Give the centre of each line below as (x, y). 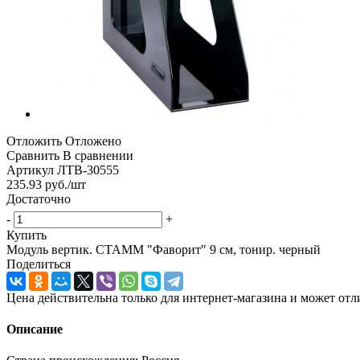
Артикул (30, 170)
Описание (35, 329)
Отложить (34, 141)
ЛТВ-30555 (88, 170)
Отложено (93, 141)
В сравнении (98, 155)
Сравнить (33, 155)
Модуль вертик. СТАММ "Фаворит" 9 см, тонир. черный (164, 249)
